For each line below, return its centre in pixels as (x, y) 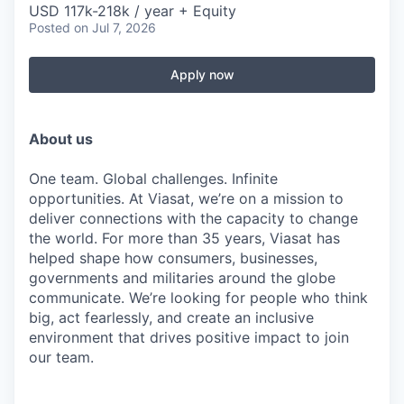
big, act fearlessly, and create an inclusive (171, 317)
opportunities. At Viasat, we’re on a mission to (186, 198)
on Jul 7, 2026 (115, 28)
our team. (61, 357)
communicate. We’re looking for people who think (198, 298)
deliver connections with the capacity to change (193, 218)
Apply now (202, 74)
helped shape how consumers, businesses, (173, 258)
